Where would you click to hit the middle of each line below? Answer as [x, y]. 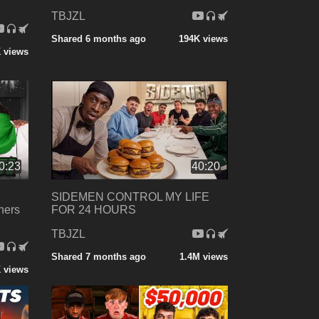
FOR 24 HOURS [93, 210]
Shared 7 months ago [98, 257]
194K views [203, 38]
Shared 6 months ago [98, 38]
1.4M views [203, 257]
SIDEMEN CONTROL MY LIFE [130, 197]
